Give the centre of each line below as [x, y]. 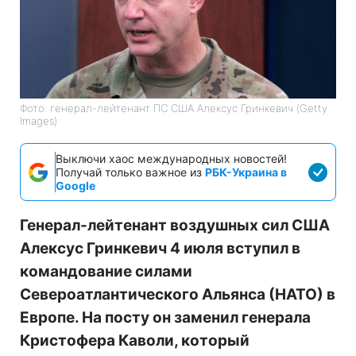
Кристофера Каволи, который [135, 341]
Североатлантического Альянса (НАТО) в [178, 295]
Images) [39, 121]
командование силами [106, 272]
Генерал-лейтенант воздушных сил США [175, 226]
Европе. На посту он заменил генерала [165, 318]
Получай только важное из [130, 172]
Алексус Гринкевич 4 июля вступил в [160, 249]
